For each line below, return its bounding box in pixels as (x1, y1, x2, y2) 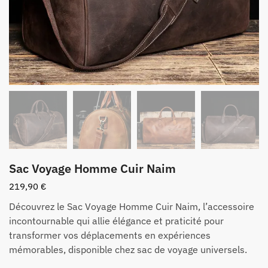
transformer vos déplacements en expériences (9, 229, 211, 242)
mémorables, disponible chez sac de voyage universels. (9, 243, 247, 256)
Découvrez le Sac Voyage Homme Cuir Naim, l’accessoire (9, 200, 254, 213)
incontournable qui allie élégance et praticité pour (9, 215, 224, 227)
